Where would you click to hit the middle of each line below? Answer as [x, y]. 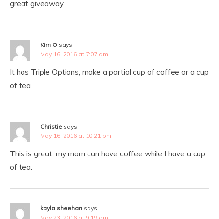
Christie [51, 126]
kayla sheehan [61, 208]
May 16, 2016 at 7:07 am [74, 54]
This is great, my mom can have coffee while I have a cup [108, 154]
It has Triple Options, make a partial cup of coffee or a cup [109, 72]
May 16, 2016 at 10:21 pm [76, 136]
